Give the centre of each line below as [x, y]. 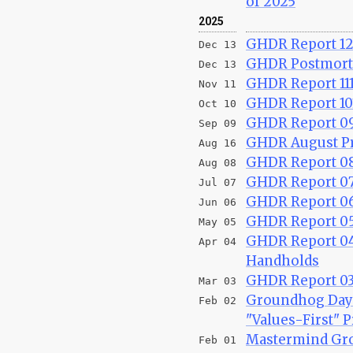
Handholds [282, 260]
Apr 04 [217, 241]
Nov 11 [217, 84]
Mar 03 [217, 281]
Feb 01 [217, 340]
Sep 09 [217, 123]
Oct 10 [217, 103]
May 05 [217, 221]
